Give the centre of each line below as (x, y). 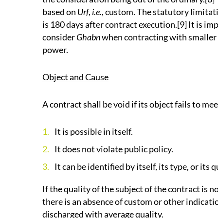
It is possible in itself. (94, 131)
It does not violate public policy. (114, 149)
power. (55, 50)
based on (60, 12)
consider (59, 37)
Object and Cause (75, 77)
